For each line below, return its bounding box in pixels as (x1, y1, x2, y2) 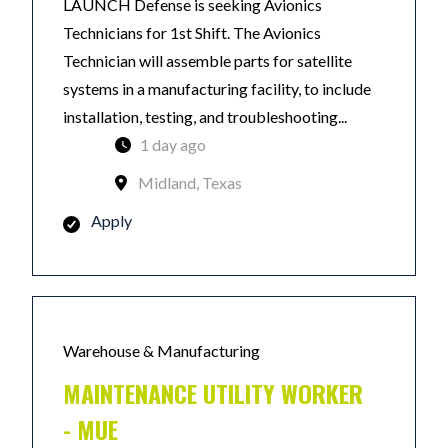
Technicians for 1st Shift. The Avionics (63, 23, 321, 42)
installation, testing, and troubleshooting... (63, 107, 347, 126)
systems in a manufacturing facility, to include (63, 79, 371, 98)
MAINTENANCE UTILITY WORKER (63, 375, 363, 411)
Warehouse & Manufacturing (63, 341, 260, 360)
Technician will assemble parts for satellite (63, 51, 352, 70)
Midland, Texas (138, 173, 242, 192)
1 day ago (140, 135, 206, 154)
